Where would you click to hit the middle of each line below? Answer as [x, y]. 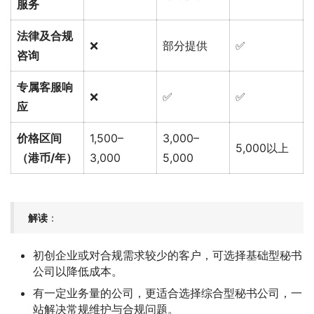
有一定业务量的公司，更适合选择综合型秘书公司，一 [168, 293]
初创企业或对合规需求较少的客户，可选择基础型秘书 [168, 255]
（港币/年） [47, 157]
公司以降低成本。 [78, 271]
